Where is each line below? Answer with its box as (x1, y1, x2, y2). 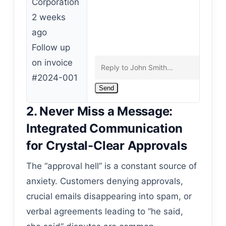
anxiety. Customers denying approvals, (26, 176, 183, 186)
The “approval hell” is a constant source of (26, 161, 197, 171)
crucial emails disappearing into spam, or (26, 191, 192, 201)
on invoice (31, 58, 73, 68)
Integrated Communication (26, 121, 183, 136)
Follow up (31, 42, 70, 52)
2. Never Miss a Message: (26, 104, 173, 119)
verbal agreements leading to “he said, (26, 206, 183, 216)
